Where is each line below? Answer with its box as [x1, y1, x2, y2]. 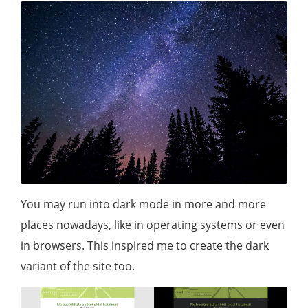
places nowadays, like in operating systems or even [21, 217, 285, 232]
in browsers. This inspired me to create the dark [21, 237, 269, 253]
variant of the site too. [21, 258, 135, 274]
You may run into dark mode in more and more [21, 196, 266, 212]
